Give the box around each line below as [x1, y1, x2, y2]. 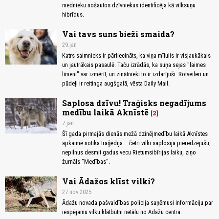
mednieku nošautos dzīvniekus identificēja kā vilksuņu [62, 1, 196, 9]
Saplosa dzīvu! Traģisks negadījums [62, 98, 206, 109]
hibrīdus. [62, 11, 84, 19]
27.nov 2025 [62, 188, 91, 196]
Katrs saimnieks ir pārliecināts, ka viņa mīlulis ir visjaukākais [62, 52, 211, 60]
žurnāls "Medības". [62, 158, 110, 166]
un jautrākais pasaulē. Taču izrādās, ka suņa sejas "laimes [62, 61, 206, 69]
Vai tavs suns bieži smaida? [62, 29, 175, 40]
